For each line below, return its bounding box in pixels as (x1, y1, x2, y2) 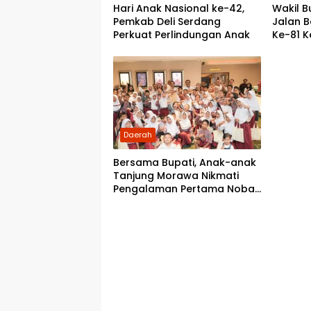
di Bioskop (113, 195, 165, 210)
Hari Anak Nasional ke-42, (113, 1, 244, 16)
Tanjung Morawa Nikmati (113, 169, 239, 183)
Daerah (124, 129, 152, 141)
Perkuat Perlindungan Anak (113, 28, 250, 42)
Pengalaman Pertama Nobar (113, 182, 259, 196)
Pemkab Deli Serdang (113, 15, 221, 29)
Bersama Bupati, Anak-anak (113, 155, 256, 170)
